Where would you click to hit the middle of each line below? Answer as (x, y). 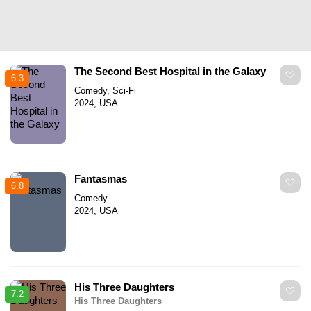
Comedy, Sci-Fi (105, 91)
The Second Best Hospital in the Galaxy (170, 72)
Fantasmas (101, 179)
